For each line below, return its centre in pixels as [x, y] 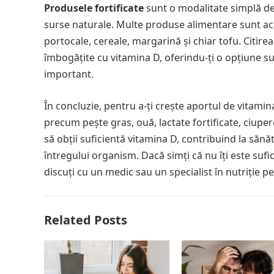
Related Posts [86, 220]
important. [69, 74]
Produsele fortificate [94, 8]
